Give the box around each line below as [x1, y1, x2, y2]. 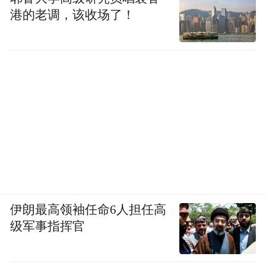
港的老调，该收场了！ [10, 8, 135, 21]
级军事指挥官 [10, 220, 85, 233]
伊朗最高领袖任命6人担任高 [10, 203, 167, 217]
